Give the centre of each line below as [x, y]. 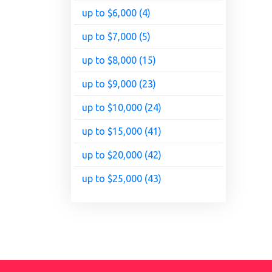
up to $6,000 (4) [116, 13]
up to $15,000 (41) [122, 131]
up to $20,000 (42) [122, 155]
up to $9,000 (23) [119, 84]
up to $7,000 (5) [116, 37]
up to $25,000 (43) [122, 179]
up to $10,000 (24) [122, 108]
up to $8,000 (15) [119, 60]
